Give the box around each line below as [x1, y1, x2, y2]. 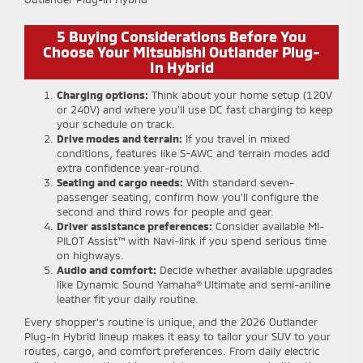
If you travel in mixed [182, 132, 290, 145]
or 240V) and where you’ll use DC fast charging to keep [57, 103, 333, 116]
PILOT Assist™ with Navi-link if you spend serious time [57, 234, 327, 247]
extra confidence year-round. [57, 161, 203, 174]
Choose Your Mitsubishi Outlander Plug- [43, 43, 320, 61]
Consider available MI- [212, 220, 324, 233]
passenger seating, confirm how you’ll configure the [57, 190, 318, 203]
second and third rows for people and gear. [57, 205, 274, 218]
